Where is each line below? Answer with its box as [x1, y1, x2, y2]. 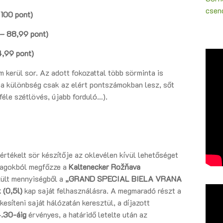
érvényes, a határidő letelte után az [28, 209, 147, 220]
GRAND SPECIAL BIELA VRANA [69, 173, 182, 184]
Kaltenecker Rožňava [69, 161, 140, 172]
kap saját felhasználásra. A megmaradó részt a [22, 185, 181, 196]
